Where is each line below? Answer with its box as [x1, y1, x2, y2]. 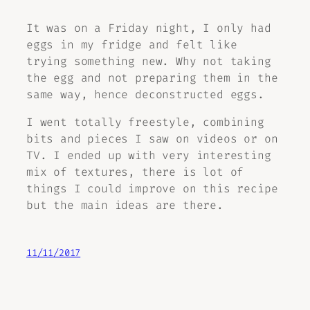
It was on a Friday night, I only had [26, 20, 271, 35]
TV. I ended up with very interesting [26, 147, 271, 163]
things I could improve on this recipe [26, 181, 278, 196]
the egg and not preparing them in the [26, 70, 278, 85]
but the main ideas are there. [26, 197, 224, 212]
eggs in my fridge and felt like [26, 37, 237, 52]
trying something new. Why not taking [26, 53, 271, 69]
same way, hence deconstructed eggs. [26, 86, 264, 102]
